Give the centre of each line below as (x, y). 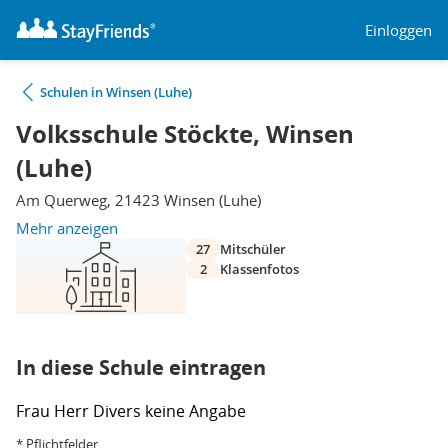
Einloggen (398, 29)
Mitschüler (253, 249)
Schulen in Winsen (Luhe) (116, 92)
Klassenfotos (259, 269)
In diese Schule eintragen (141, 367)
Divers (119, 411)
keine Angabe (195, 411)
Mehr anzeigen (67, 228)
